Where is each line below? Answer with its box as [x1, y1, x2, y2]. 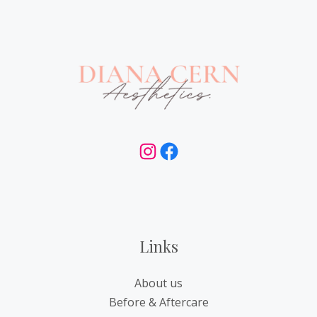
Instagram [137, 138, 217, 162]
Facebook [158, 138, 231, 162]
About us [134, 275, 183, 291]
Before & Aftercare [108, 294, 209, 310]
